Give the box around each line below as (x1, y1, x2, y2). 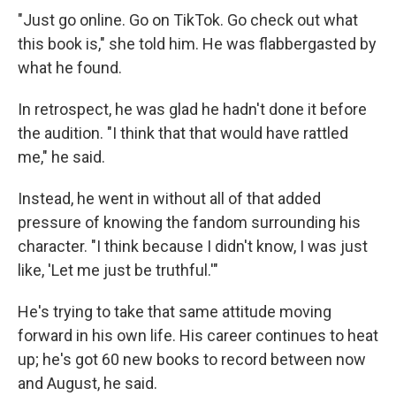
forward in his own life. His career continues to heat (18, 326, 378, 345)
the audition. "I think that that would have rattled (18, 124, 348, 142)
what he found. (18, 58, 122, 77)
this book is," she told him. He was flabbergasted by (18, 34, 377, 53)
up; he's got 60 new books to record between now (18, 350, 366, 369)
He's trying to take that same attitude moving (18, 302, 331, 321)
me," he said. (18, 148, 105, 166)
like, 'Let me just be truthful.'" (18, 261, 218, 279)
